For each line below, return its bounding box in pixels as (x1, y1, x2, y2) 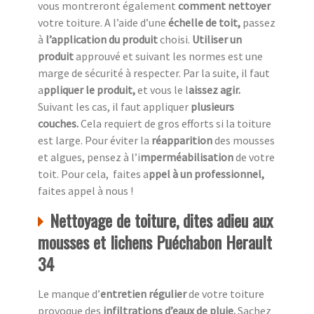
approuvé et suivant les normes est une (76, 49, 263, 64)
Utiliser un (192, 32, 242, 47)
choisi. (160, 32, 192, 47)
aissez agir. (189, 83, 240, 97)
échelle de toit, (168, 15, 243, 30)
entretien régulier (100, 287, 189, 301)
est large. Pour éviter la (38, 133, 151, 148)
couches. (38, 116, 81, 131)
